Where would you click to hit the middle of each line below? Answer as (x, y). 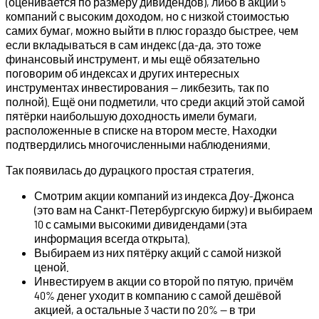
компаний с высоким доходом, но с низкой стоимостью (147, 16)
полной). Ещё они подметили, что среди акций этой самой (155, 102)
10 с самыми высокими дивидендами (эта (141, 224)
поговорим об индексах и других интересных (122, 73)
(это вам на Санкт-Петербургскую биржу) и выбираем (173, 210)
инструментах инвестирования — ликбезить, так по (137, 88)
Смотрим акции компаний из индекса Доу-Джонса (164, 196)
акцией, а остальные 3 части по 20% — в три (145, 310)
